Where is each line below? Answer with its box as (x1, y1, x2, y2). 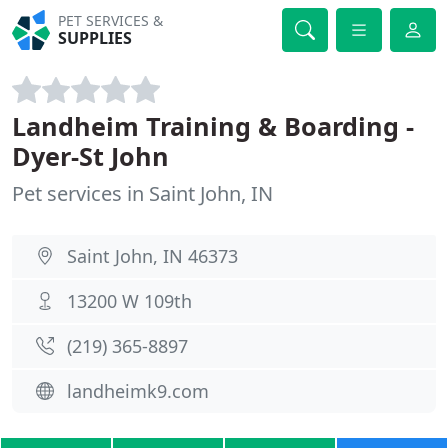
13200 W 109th (67, 289, 192, 313)
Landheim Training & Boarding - (12, 109, 414, 143)
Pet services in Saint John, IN (12, 180, 273, 207)
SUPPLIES (58, 27, 133, 49)
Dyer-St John (12, 139, 169, 173)
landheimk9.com (67, 379, 209, 403)
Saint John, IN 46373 (67, 244, 238, 268)
